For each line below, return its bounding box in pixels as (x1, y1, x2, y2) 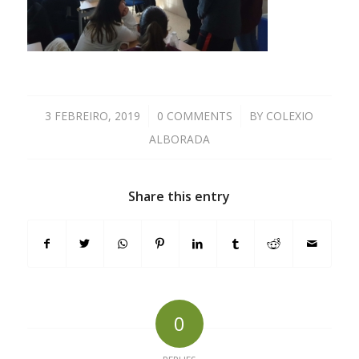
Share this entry (128, 187, 231, 205)
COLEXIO (266, 107, 314, 123)
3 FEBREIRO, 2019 (45, 107, 141, 123)
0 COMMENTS (157, 107, 233, 123)
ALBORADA (148, 131, 210, 147)
